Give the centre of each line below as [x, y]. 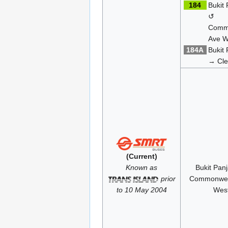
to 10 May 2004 [141, 190]
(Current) [141, 156]
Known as [141, 168]
